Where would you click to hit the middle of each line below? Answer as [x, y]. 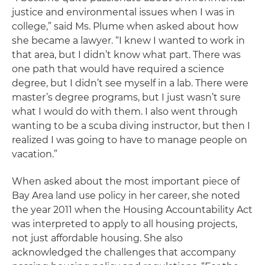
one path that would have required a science [118, 69]
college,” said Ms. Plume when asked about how [125, 26]
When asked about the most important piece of [126, 181]
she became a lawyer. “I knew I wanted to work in [128, 41]
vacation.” [35, 154]
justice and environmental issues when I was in [123, 12]
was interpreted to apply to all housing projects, [125, 224]
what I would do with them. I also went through [125, 112]
